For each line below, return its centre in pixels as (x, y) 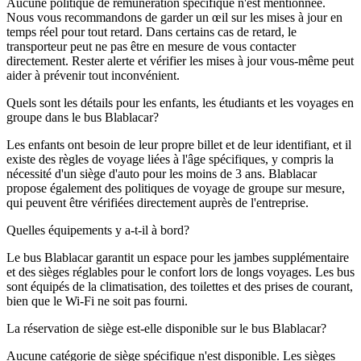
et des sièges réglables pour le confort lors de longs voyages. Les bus (180, 272)
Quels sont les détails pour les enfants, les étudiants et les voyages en (180, 102)
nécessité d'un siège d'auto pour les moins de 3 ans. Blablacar (162, 173)
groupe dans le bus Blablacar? (83, 117)
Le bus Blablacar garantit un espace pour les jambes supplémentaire (178, 257)
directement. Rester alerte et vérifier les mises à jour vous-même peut (180, 60)
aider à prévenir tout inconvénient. (93, 75)
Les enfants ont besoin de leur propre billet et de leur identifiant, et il (179, 144)
